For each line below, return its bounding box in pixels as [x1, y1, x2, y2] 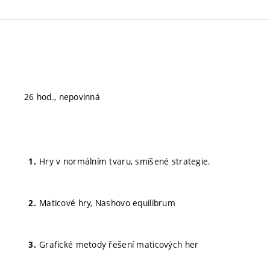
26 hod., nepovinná [24, 90, 101, 102]
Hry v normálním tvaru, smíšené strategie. [39, 155, 211, 167]
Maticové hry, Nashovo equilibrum [39, 196, 175, 209]
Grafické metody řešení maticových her [39, 238, 199, 250]
